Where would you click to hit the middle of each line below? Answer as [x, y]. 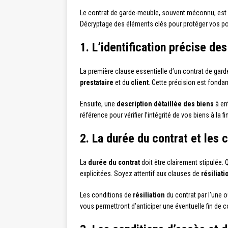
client [140, 82]
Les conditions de [106, 195]
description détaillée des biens [165, 104]
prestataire [97, 82]
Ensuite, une [98, 104]
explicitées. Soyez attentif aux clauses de [140, 174]
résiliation [149, 195]
